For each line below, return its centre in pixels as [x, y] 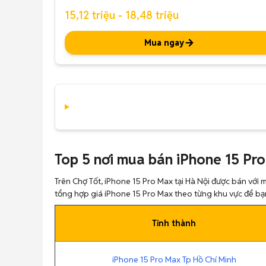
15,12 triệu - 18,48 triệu [122, 15]
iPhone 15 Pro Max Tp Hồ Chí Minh [174, 259]
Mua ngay [164, 43]
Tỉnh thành [174, 223]
